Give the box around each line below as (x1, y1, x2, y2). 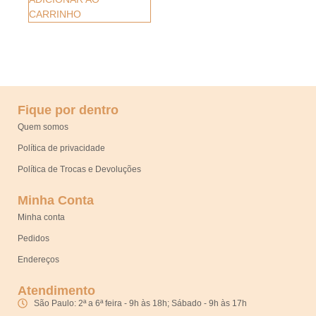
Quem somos (18, 122, 68, 133)
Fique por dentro (18, 103, 119, 118)
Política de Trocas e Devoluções (18, 164, 141, 175)
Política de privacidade (18, 143, 105, 154)
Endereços (18, 255, 59, 265)
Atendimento (18, 284, 95, 298)
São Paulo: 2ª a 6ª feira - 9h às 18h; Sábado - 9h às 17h (33, 298, 247, 309)
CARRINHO (29, 8, 81, 20)
